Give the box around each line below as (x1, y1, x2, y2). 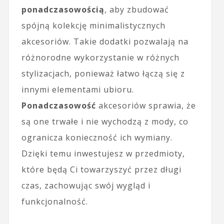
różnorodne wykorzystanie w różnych (21, 51, 179, 63)
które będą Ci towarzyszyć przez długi (21, 163, 181, 175)
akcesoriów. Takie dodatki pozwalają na (21, 35, 188, 47)
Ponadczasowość (21, 99, 96, 111)
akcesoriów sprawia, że (95, 99, 196, 111)
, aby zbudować (104, 3, 169, 15)
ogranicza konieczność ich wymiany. (21, 131, 172, 143)
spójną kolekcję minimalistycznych (21, 19, 165, 31)
